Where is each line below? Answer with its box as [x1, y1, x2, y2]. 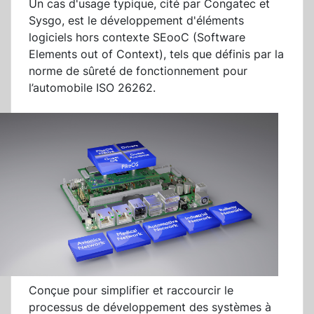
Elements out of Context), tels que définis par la [29, 47, 284, 62]
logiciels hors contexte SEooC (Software [29, 30, 245, 45]
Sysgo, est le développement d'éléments [29, 13, 244, 28]
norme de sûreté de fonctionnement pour [29, 64, 247, 78]
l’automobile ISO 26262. [29, 81, 156, 95]
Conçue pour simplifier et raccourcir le [29, 283, 233, 298]
